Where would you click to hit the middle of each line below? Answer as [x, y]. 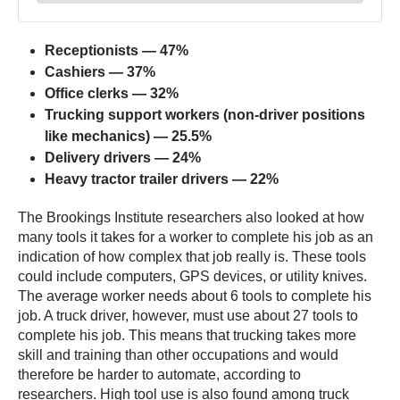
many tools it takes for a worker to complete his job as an [196, 237]
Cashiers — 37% [100, 72]
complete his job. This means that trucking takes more [187, 336]
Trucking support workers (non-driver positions [205, 115]
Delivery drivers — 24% [123, 158]
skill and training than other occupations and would [178, 355]
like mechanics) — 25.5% [128, 137]
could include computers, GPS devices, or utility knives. [192, 277]
